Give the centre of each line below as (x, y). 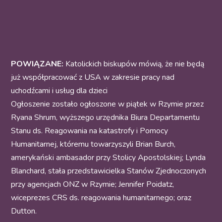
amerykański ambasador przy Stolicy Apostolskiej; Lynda (109, 158)
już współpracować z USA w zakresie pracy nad (93, 78)
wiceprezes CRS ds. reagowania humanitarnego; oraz (101, 198)
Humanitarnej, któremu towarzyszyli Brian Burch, (93, 144)
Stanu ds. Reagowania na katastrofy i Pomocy (90, 131)
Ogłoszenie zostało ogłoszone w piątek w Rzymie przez (108, 104)
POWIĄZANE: (37, 64)
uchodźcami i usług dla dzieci (59, 91)
